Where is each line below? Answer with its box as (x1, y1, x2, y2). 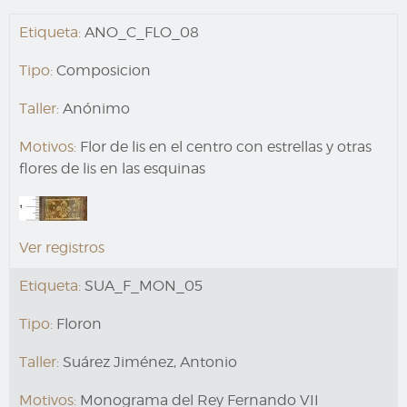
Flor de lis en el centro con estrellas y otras (76, 138, 372, 156)
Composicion (53, 62, 151, 80)
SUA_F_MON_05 (81, 277, 203, 295)
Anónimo (59, 100, 130, 118)
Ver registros (19, 239, 104, 257)
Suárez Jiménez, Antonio (59, 353, 237, 372)
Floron (53, 315, 102, 333)
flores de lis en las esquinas (19, 160, 205, 178)
